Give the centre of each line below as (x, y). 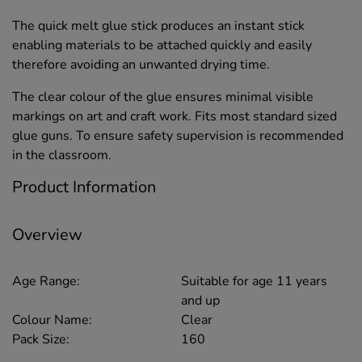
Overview (47, 234)
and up (200, 301)
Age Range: (46, 282)
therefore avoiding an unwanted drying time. (141, 65)
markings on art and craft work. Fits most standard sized (175, 117)
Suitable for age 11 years (254, 282)
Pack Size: (41, 340)
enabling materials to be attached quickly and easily (162, 46)
